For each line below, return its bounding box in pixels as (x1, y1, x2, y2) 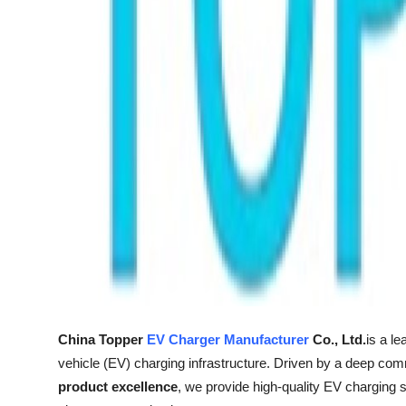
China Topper (58, 331, 147, 347)
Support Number (14, 6, 129, 24)
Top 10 (14, 95, 60, 113)
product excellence (58, 378, 178, 394)
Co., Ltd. (309, 331, 366, 347)
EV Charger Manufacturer (147, 331, 309, 347)
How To (14, 51, 67, 69)
